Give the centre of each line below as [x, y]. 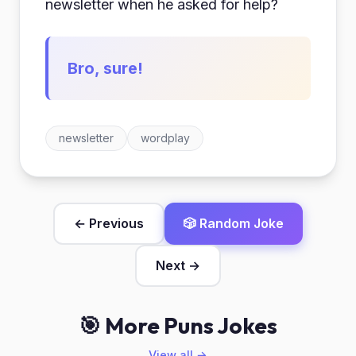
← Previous [109, 223]
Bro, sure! [105, 68]
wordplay [165, 138]
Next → [178, 265]
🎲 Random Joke [234, 223]
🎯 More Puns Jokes [178, 325]
